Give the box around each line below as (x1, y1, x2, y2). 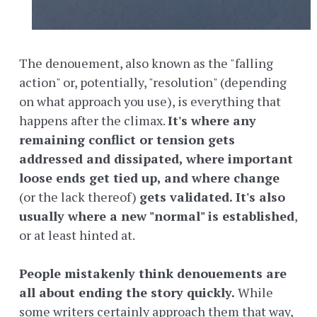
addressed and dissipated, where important (19, 150, 293, 168)
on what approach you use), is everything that (19, 93, 281, 110)
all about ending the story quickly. (19, 284, 235, 301)
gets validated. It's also (139, 188, 285, 206)
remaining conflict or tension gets (19, 131, 235, 149)
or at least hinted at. (19, 226, 135, 244)
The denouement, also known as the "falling (19, 54, 273, 72)
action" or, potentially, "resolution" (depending (19, 74, 287, 91)
